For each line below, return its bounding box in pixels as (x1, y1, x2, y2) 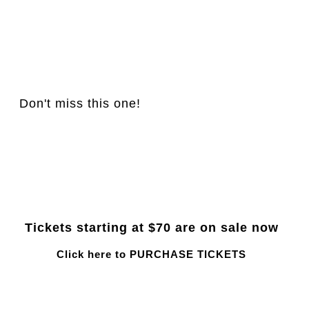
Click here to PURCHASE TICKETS (57, 248, 246, 260)
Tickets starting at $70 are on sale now (24, 221, 279, 235)
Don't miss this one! (19, 97, 141, 110)
